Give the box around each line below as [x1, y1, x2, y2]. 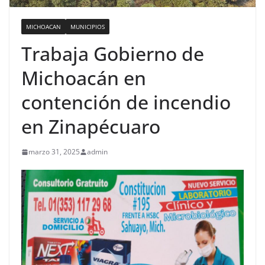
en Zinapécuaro [21, 114, 160, 140]
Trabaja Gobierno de [21, 41, 204, 67]
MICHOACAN [26, 22, 61, 31]
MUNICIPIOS [70, 22, 105, 31]
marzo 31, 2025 [28, 147, 80, 157]
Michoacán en [21, 65, 146, 91]
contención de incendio [21, 89, 231, 115]
